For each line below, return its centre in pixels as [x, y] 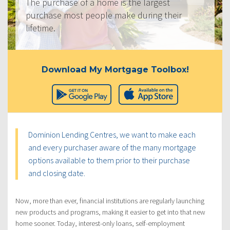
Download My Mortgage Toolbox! [115, 70]
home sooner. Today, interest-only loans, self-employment [100, 224]
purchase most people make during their [104, 15]
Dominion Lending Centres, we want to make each [112, 135]
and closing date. [57, 173]
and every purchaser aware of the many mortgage [112, 148]
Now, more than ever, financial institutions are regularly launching [110, 201]
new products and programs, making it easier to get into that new [110, 212]
